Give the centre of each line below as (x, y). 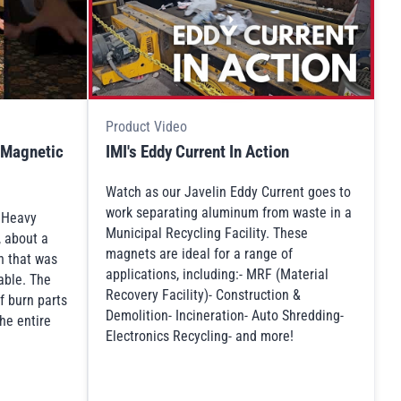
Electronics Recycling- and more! (200, 337)
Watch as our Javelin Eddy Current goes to (229, 192)
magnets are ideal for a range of (200, 254)
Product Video (147, 126)
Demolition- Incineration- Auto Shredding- (225, 316)
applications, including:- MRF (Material (218, 275)
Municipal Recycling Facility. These (207, 234)
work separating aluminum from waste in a (229, 213)
